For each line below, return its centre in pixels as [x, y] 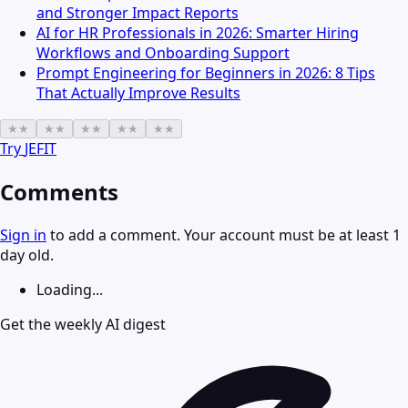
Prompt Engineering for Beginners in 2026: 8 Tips [206, 73]
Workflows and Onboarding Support [163, 53]
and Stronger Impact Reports [138, 13]
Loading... [70, 290]
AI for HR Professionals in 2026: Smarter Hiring [198, 33]
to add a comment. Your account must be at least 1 [224, 235]
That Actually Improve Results [138, 93]
